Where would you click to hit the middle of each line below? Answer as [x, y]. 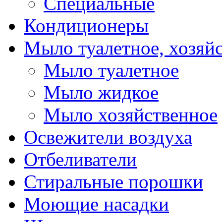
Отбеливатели [80, 159]
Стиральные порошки [113, 181]
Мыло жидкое [101, 92]
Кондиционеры [86, 25]
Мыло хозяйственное [131, 114]
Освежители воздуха [108, 137]
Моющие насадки [96, 204]
